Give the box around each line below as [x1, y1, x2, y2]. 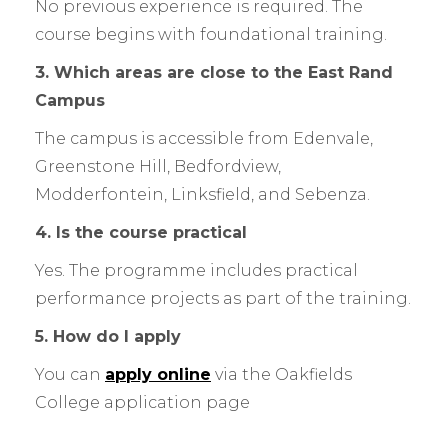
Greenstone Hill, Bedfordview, [35, 157, 281, 177]
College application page [35, 393, 250, 413]
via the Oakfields [211, 365, 352, 385]
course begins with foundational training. [35, 25, 387, 45]
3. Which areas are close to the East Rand [35, 63, 393, 83]
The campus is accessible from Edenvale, [35, 129, 373, 149]
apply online [105, 365, 211, 385]
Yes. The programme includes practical [35, 261, 358, 281]
